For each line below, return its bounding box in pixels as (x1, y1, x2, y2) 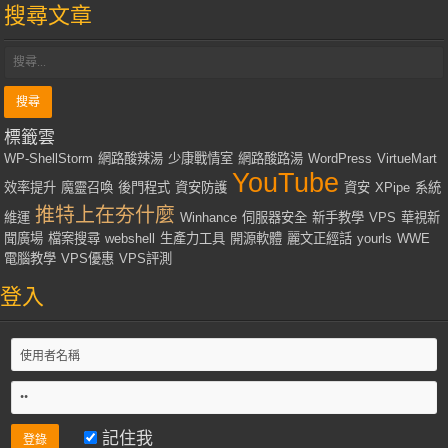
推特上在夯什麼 (35, 204, 176, 227)
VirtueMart (377, 151, 438, 167)
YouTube (232, 168, 340, 199)
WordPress (308, 151, 373, 167)
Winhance (180, 210, 238, 226)
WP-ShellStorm (4, 151, 94, 167)
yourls (357, 231, 393, 247)
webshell (105, 231, 156, 247)
